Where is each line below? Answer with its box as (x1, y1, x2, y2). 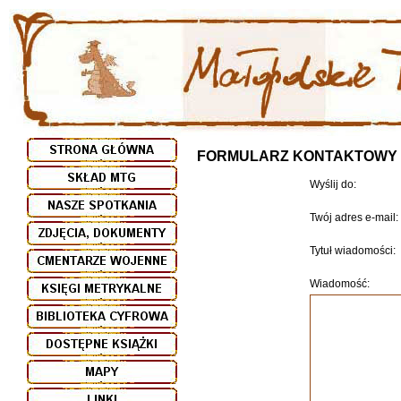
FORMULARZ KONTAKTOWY (197, 149, 397, 164)
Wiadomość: (309, 277, 370, 290)
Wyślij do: (309, 178, 356, 191)
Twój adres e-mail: (309, 211, 398, 224)
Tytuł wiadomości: (309, 244, 396, 257)
